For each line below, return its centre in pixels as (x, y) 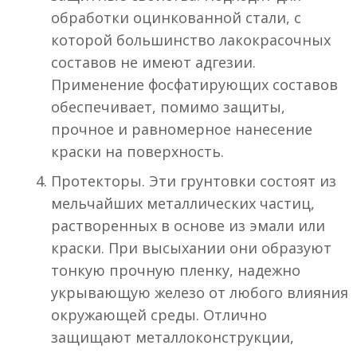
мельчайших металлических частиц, (183, 204)
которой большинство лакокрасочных (191, 40)
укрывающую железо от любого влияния (200, 293)
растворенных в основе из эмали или (188, 226)
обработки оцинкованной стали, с (176, 18)
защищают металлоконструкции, (173, 337)
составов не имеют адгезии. (153, 63)
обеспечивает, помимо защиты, (168, 107)
